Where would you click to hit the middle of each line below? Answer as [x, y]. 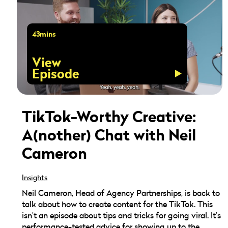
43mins [44, 34]
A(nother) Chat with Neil [109, 135]
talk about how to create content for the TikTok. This [118, 204]
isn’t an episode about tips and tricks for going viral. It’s [122, 216]
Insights [35, 178]
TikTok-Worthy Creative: [109, 117]
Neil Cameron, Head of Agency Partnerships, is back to [121, 193]
